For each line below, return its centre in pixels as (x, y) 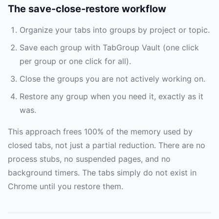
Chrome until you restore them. (66, 186)
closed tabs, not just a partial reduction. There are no (107, 145)
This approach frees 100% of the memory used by (100, 132)
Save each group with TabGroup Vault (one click (109, 48)
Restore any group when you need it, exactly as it (111, 97)
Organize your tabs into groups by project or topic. (115, 30)
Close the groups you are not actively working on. (112, 79)
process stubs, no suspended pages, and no (89, 159)
